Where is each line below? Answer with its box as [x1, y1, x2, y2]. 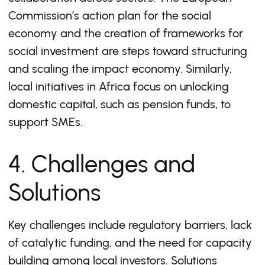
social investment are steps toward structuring [8, 44, 247, 58]
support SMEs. [8, 115, 83, 129]
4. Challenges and [8, 150, 195, 178]
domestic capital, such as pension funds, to [8, 97, 231, 111]
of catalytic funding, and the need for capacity [8, 235, 252, 250]
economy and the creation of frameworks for [8, 26, 243, 40]
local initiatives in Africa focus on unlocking [8, 79, 229, 93]
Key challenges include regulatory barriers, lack [8, 218, 252, 232]
